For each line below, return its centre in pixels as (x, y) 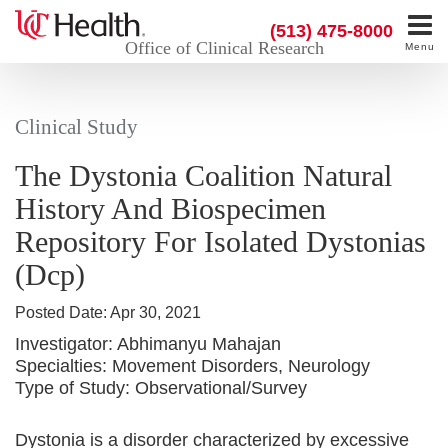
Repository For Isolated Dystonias (220, 241)
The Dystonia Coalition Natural (203, 175)
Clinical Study (76, 127)
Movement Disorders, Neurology (241, 366)
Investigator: (64, 344)
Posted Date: (62, 312)
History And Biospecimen (170, 208)
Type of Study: (72, 388)
